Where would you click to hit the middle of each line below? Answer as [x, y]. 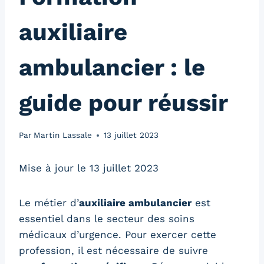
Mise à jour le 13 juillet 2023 [89, 168]
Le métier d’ [49, 203]
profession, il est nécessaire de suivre [113, 251]
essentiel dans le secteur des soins [107, 219]
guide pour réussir [123, 103]
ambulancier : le [112, 68]
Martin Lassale [63, 135]
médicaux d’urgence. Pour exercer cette [118, 235]
